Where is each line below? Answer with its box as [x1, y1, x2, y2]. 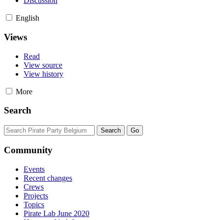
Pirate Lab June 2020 [24, 209, 89, 218]
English [16, 14, 39, 23]
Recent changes [24, 173, 72, 182]
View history [24, 69, 63, 78]
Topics [24, 200, 44, 209]
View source [24, 60, 62, 69]
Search [4, 105, 31, 116]
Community [4, 144, 53, 155]
